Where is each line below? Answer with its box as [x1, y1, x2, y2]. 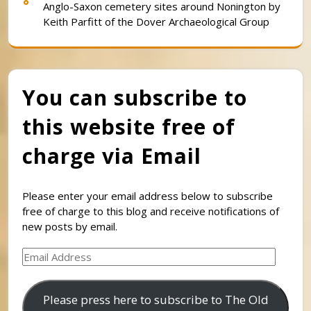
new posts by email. [22, 219, 117, 234]
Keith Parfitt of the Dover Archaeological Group [43, 15, 269, 29]
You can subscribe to [22, 83, 247, 112]
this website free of [22, 112, 235, 142]
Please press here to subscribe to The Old [42, 291, 269, 308]
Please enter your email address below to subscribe [22, 189, 273, 203]
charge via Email [22, 142, 201, 171]
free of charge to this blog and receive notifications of [22, 204, 279, 219]
